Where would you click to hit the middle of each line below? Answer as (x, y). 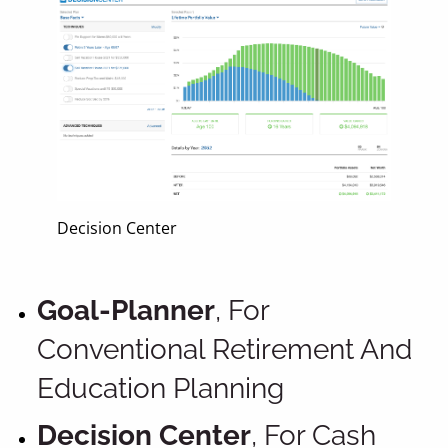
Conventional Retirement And (225, 350)
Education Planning (161, 389)
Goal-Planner (126, 311)
